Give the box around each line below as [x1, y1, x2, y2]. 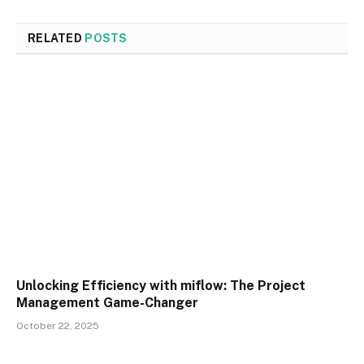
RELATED [28, 32, 85, 45]
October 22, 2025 [16, 319, 99, 331]
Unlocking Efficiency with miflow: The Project [16, 277, 305, 293]
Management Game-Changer [16, 294, 198, 310]
